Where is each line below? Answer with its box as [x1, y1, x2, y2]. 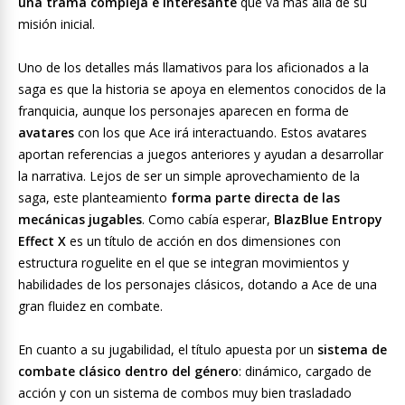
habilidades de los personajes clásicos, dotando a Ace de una [18, 276, 377, 293]
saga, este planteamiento [18, 189, 171, 206]
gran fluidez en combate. [18, 297, 163, 315]
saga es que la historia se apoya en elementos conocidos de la [18, 80, 386, 98]
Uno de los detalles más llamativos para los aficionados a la [18, 59, 369, 76]
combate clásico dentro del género [18, 363, 239, 380]
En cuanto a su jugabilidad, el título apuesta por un [18, 341, 317, 358]
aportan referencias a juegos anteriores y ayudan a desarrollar [18, 146, 383, 163]
